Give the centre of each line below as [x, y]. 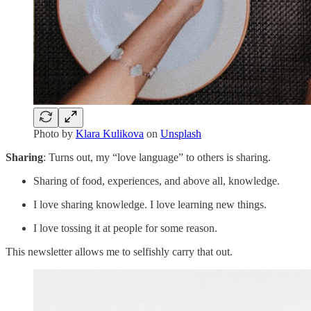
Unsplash [181, 133]
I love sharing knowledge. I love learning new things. [150, 204]
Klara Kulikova [110, 133]
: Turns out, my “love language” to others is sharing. [157, 157]
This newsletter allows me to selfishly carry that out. [119, 251]
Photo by [54, 133]
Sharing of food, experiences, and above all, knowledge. [157, 180]
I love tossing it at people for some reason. [125, 228]
